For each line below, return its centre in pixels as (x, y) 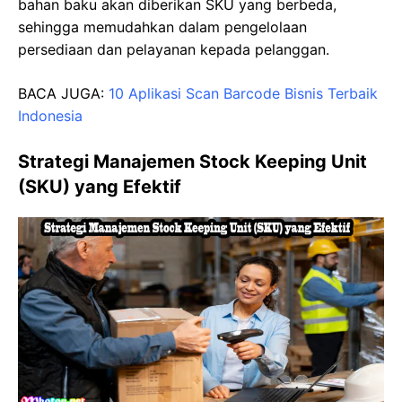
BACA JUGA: (63, 93)
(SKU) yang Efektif (100, 186)
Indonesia (50, 115)
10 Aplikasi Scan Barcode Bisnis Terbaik (243, 93)
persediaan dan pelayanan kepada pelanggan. (174, 49)
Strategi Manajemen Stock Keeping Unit (192, 161)
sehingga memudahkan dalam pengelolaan (162, 26)
